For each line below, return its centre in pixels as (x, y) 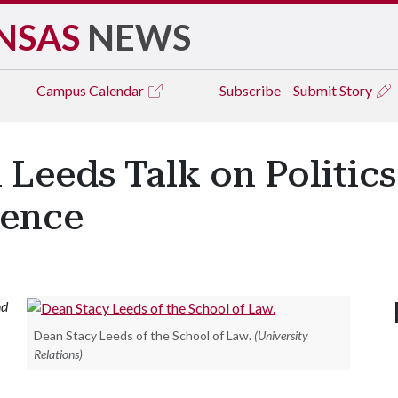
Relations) (58, 354)
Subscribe (250, 90)
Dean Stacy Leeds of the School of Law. (143, 335)
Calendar (118, 90)
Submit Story (334, 90)
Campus (63, 90)
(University (281, 335)
